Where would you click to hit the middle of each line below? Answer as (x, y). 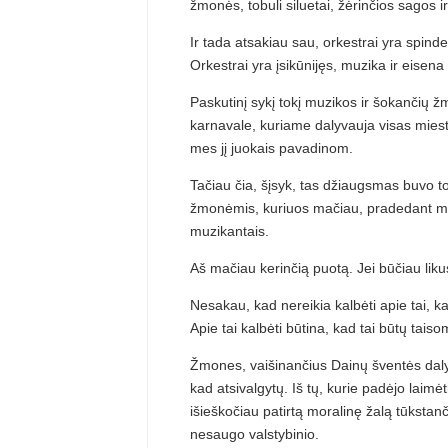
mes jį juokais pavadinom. (271, 147)
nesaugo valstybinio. (254, 433)
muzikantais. (229, 230)
